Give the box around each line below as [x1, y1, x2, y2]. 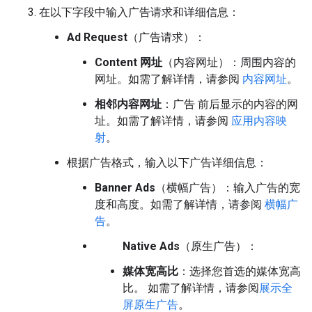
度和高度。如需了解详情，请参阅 [95, 198, 265, 212]
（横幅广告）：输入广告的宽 [155, 181, 300, 195]
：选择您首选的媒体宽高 [178, 265, 301, 279]
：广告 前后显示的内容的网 [162, 97, 298, 111]
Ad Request [67, 31, 127, 45]
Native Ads [123, 240, 180, 253]
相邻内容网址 [95, 97, 162, 111]
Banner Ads [95, 181, 155, 195]
